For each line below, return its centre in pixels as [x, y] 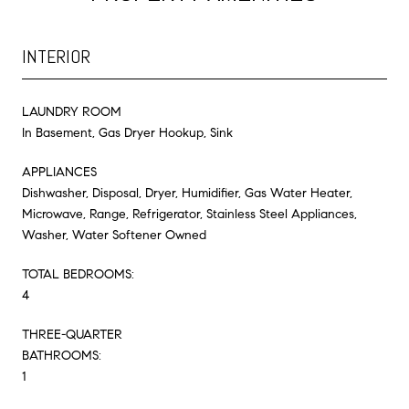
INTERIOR [56, 56]
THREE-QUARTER [72, 334]
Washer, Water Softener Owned [114, 235]
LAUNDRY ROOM [72, 111]
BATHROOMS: [62, 355]
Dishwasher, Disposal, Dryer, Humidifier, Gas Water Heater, [187, 193]
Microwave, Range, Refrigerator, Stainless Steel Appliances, [189, 214]
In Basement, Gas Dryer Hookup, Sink [127, 132]
